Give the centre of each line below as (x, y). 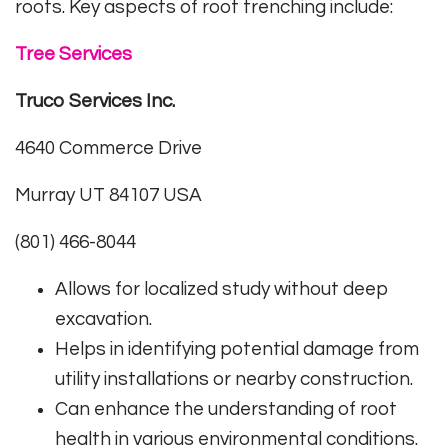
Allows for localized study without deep (222, 288)
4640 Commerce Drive (108, 147)
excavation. (103, 318)
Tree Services (73, 53)
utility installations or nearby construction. (234, 378)
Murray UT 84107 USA (108, 194)
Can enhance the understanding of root (226, 408)
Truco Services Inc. (95, 100)
